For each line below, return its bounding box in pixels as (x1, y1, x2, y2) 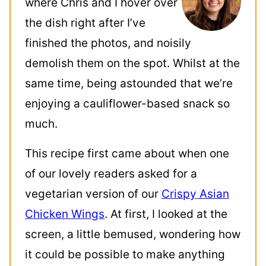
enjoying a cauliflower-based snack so (25, 97, 230, 110)
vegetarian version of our (25, 187, 161, 201)
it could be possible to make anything (25, 248, 225, 261)
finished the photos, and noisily (25, 36, 191, 50)
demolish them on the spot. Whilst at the (25, 56, 240, 70)
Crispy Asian (161, 187, 229, 201)
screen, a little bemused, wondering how (25, 227, 240, 241)
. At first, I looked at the (104, 207, 227, 221)
